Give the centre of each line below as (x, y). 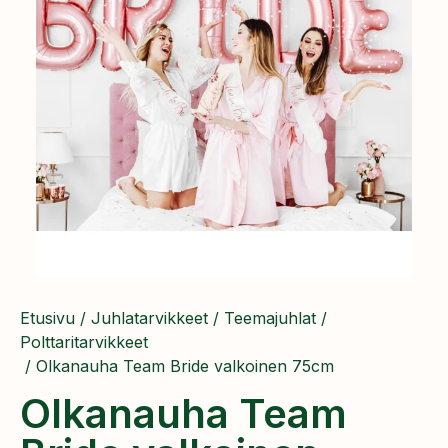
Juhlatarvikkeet (149, 318)
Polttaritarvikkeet (84, 342)
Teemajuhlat (270, 318)
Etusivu (47, 318)
